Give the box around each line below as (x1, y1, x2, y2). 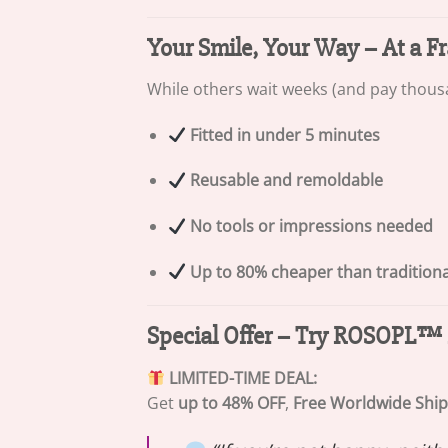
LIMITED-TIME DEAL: (169, 366, 318, 389)
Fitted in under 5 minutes (189, 123, 380, 146)
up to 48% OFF (178, 391, 285, 414)
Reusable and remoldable (189, 169, 383, 192)
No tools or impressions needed (189, 214, 433, 237)
